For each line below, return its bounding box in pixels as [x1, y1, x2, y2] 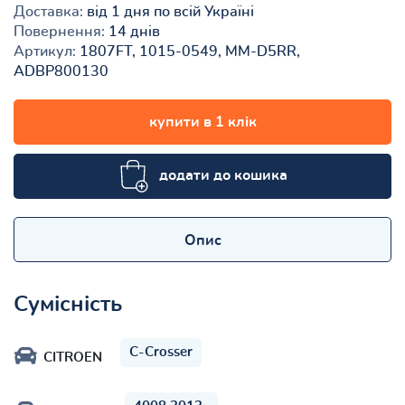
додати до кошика [158, 167, 287, 183]
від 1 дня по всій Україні [83, 4, 254, 19]
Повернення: [14, 24, 105, 39]
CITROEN [43, 350, 102, 364]
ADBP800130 [14, 63, 108, 79]
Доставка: [14, 4, 83, 19]
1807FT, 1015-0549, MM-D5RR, [76, 43, 300, 59]
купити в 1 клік [148, 114, 257, 129]
